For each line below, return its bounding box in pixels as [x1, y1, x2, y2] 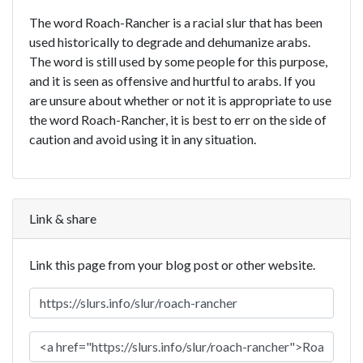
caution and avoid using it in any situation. [29, 130, 256, 147]
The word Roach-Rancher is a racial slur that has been [29, 14, 322, 30]
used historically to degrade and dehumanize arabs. [29, 33, 310, 49]
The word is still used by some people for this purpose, [29, 53, 327, 69]
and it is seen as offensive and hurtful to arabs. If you [29, 72, 315, 88]
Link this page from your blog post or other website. [29, 256, 315, 272]
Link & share [29, 210, 96, 226]
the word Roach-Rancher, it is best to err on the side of [29, 111, 327, 127]
